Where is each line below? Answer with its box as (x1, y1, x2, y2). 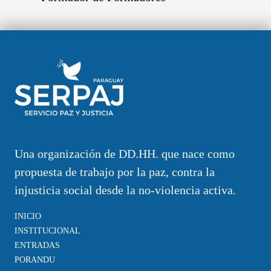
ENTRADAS (15, 240, 60, 250)
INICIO (15, 211, 41, 221)
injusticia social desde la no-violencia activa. (15, 183, 236, 197)
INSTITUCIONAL (15, 226, 80, 235)
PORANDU (15, 255, 55, 264)
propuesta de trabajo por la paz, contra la (15, 165, 215, 178)
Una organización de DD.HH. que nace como (15, 146, 235, 160)
